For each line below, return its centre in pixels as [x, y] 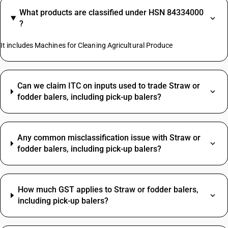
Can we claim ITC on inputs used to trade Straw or [108, 86]
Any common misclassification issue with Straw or [109, 138]
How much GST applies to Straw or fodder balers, [108, 190]
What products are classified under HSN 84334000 [111, 12]
